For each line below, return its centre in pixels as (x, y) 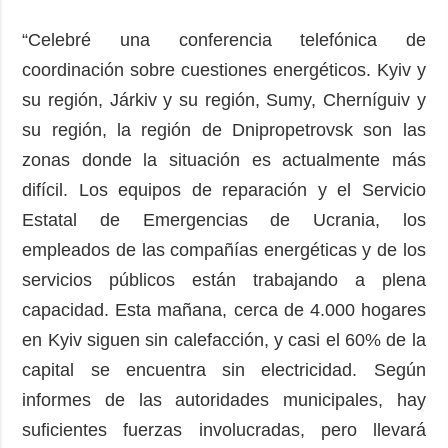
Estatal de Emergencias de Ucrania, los (224, 219)
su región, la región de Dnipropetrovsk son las (224, 129)
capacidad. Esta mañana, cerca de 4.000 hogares (224, 309)
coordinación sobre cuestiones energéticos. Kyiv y (224, 69)
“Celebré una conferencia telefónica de (224, 39)
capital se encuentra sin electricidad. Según (224, 369)
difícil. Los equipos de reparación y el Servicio (224, 189)
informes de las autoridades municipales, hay (224, 399)
